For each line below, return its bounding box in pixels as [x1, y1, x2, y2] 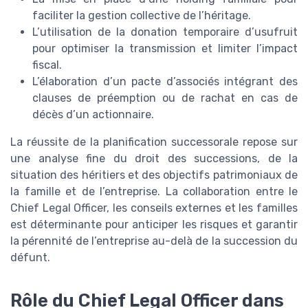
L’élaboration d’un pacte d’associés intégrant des [32, 74, 298, 88]
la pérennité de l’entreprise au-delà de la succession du [10, 234, 298, 247]
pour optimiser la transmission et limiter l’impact [32, 41, 298, 55]
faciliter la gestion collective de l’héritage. [32, 8, 251, 22]
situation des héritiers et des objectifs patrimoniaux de [10, 168, 298, 181]
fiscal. [32, 58, 62, 71]
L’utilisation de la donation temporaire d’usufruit [32, 25, 298, 38]
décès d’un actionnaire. [32, 107, 154, 121]
